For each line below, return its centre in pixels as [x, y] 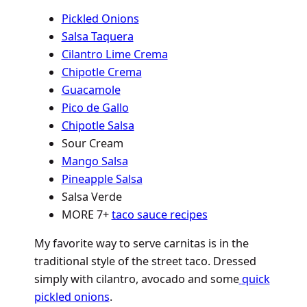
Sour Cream [92, 144]
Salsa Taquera [97, 37]
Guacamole [91, 90]
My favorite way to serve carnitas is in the [141, 244]
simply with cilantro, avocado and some [136, 279]
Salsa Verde [91, 197]
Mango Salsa [95, 161]
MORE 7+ [86, 215]
